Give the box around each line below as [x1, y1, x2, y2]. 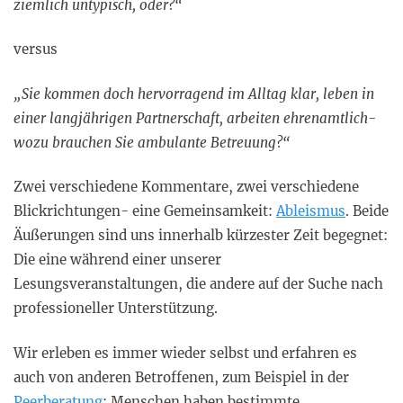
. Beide [345, 202, 389, 220]
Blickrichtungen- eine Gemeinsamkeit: [13, 202, 276, 220]
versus [13, 40, 58, 58]
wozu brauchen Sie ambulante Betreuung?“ [13, 133, 291, 151]
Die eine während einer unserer [13, 251, 221, 269]
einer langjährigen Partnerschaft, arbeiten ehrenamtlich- [13, 109, 376, 127]
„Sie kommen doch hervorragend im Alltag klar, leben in [13, 85, 374, 103]
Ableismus [276, 202, 345, 220]
